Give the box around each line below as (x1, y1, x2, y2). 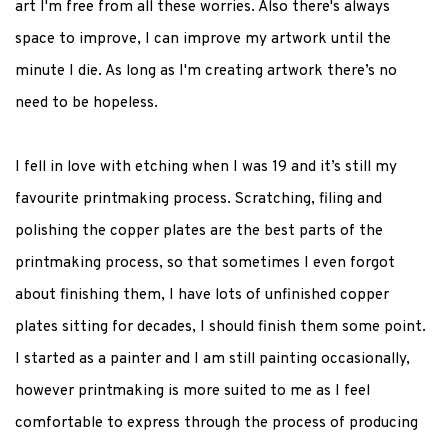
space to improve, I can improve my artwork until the (15, 30, 391, 49)
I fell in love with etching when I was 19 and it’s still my (15, 158, 397, 177)
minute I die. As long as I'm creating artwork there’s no (15, 62, 397, 81)
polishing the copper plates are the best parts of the (15, 222, 383, 241)
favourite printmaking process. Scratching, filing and (15, 190, 382, 209)
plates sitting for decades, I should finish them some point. (15, 318, 426, 337)
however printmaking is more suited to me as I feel (15, 382, 370, 401)
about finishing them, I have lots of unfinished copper (15, 286, 389, 305)
